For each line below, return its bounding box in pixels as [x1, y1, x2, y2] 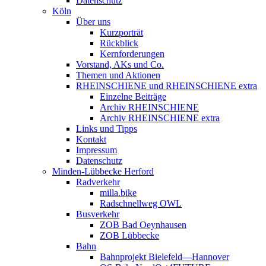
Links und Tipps [76, 123, 137, 134]
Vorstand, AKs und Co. [76, 59, 164, 69]
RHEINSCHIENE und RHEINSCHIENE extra [76, 81, 257, 91]
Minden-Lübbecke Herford [52, 166, 154, 176]
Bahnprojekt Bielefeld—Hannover [100, 252, 229, 262]
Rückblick [100, 38, 138, 48]
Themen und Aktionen [76, 70, 160, 80]
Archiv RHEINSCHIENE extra [100, 113, 220, 123]
